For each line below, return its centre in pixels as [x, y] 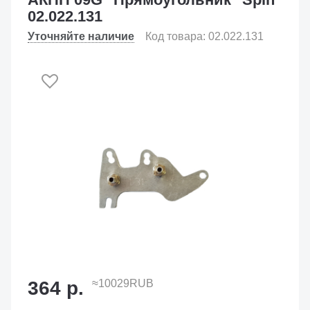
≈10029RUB [123, 283]
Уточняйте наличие [81, 36]
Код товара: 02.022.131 [204, 36]
